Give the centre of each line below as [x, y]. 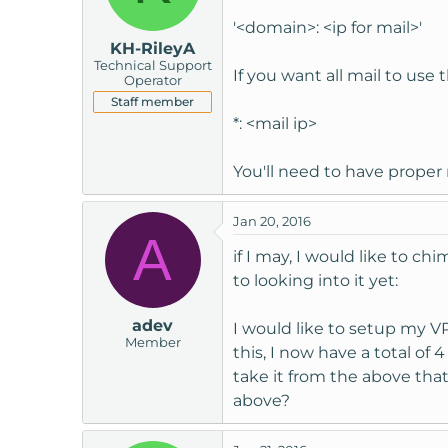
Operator [152, 79]
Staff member [152, 101]
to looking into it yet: [315, 280]
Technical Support [152, 64]
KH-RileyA [152, 48]
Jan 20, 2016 [272, 220]
